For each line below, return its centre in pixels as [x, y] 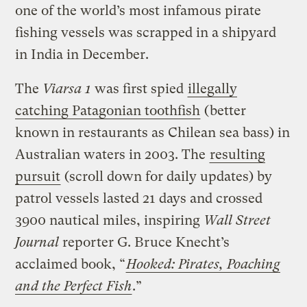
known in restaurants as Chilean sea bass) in [153, 132]
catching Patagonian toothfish [108, 110]
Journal [37, 242]
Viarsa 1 [67, 88]
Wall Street [237, 220]
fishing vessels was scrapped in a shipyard [146, 32]
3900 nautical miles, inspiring [110, 220]
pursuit [38, 176]
